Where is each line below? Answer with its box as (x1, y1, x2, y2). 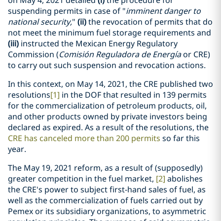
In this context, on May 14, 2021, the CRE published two (8, 78, 213, 89)
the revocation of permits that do (86, 16, 213, 27)
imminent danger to (126, 5, 201, 16)
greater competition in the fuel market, (8, 173, 156, 184)
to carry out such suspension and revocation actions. (8, 60, 206, 71)
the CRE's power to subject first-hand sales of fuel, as (8, 184, 206, 195)
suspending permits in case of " (8, 5, 126, 16)
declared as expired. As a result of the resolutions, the (8, 122, 209, 133)
